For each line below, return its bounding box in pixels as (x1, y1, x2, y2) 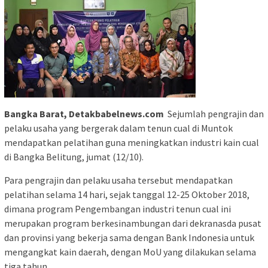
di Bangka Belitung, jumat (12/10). (4, 151, 144, 163)
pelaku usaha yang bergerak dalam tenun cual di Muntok (4, 122, 233, 135)
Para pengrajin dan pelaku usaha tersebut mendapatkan (4, 174, 233, 187)
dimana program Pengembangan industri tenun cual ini (4, 203, 231, 215)
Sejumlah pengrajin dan (164, 108, 264, 120)
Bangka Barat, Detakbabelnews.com (4, 108, 164, 120)
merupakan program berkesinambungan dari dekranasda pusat (4, 217, 261, 230)
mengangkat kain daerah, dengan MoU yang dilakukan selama (4, 246, 256, 258)
